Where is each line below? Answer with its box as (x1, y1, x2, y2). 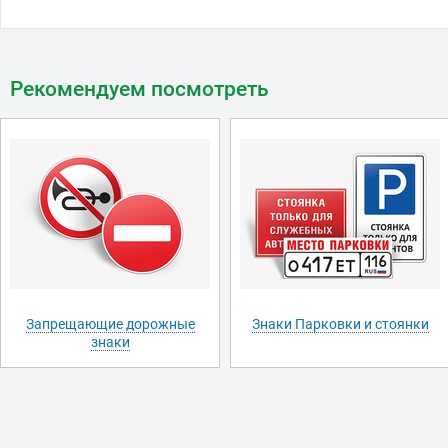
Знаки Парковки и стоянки (251, 316, 429, 332)
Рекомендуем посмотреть (10, 77, 269, 101)
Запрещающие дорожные (25, 316, 195, 332)
